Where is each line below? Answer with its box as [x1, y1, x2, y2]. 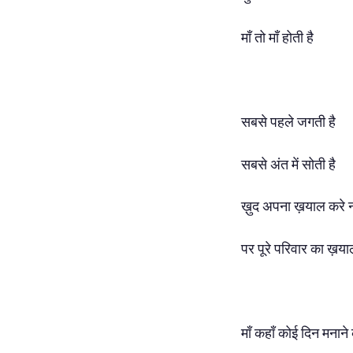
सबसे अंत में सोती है [241, 155, 336, 173]
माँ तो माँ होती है [241, 28, 314, 46]
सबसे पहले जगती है [241, 113, 336, 131]
